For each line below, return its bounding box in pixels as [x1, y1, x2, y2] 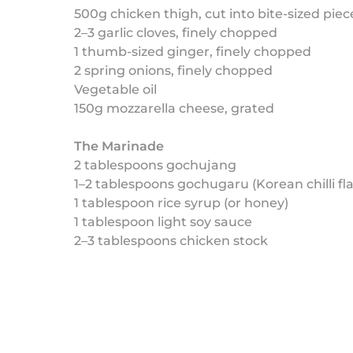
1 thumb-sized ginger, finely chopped [74, 44, 312, 59]
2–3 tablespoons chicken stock [74, 233, 269, 248]
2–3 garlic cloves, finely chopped [74, 25, 278, 40]
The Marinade [74, 139, 165, 154]
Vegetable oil [74, 82, 158, 97]
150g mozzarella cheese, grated [74, 101, 275, 116]
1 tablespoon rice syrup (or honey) [74, 195, 289, 210]
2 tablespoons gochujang [74, 158, 237, 173]
